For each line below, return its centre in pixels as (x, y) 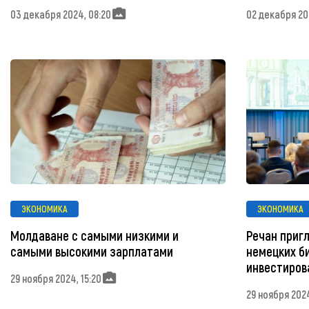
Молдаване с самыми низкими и (94, 236)
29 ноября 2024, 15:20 (56, 278)
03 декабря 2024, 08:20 (61, 14)
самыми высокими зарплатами (92, 252)
